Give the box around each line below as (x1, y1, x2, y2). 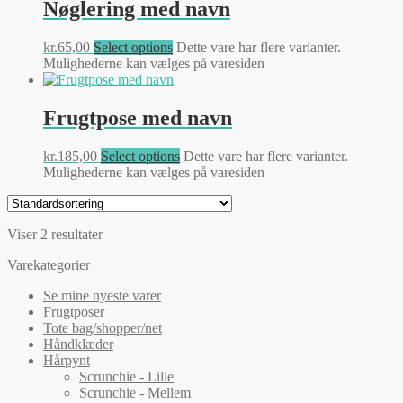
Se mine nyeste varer (43, 287, 161, 303)
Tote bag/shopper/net (43, 319, 162, 336)
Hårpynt (43, 352, 90, 368)
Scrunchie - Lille (79, 368, 174, 384)
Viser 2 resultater (7, 226, 103, 242)
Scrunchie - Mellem (79, 384, 191, 400)
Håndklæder (43, 336, 113, 352)
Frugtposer (43, 303, 104, 319)
